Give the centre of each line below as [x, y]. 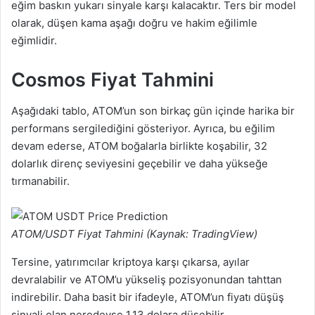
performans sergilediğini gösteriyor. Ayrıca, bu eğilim [143, 129]
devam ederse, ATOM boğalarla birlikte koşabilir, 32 [139, 146]
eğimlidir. [34, 40]
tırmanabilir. [40, 181]
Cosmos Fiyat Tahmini [112, 79]
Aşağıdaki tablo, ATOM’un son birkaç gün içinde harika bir [153, 111]
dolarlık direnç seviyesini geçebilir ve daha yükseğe [140, 164]
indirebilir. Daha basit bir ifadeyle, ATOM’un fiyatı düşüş [148, 297]
